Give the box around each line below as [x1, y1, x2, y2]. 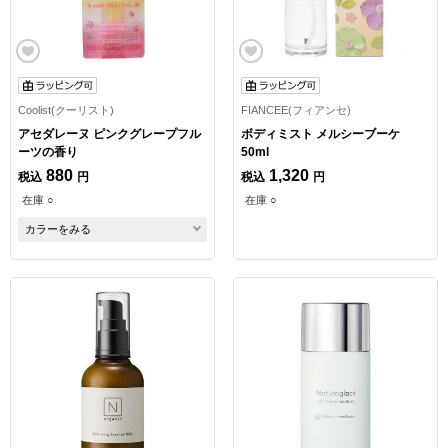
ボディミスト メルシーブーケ [240, 126, 400, 141]
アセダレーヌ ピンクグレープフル [18, 126, 201, 141]
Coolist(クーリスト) [18, 103, 114, 116]
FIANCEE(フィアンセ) [240, 103, 351, 116]
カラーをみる [25, 222, 91, 235]
